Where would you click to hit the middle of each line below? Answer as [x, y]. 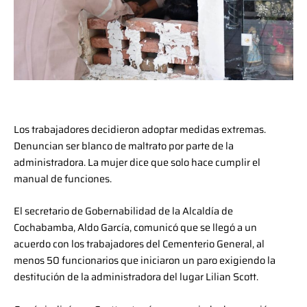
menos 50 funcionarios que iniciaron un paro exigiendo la [145, 260]
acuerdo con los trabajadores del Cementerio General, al [139, 244]
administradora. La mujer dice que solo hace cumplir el [137, 162]
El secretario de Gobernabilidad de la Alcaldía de [123, 211]
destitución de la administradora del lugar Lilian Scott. [136, 277]
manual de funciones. [63, 179]
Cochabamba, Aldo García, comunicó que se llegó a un [135, 228]
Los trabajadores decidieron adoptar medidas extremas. [140, 130]
